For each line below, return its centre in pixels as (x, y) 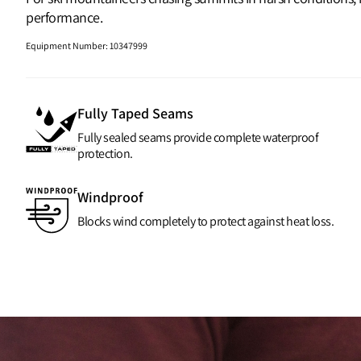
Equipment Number (66, 45)
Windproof (111, 197)
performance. (64, 17)
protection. (105, 153)
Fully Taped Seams (136, 113)
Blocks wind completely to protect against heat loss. (205, 221)
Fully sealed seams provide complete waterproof (198, 137)
